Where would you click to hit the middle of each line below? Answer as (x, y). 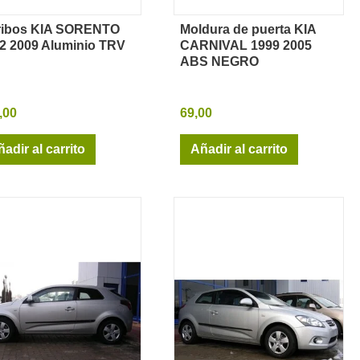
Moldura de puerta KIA (248, 29)
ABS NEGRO (219, 61)
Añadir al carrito (239, 149)
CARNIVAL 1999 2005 (246, 45)
